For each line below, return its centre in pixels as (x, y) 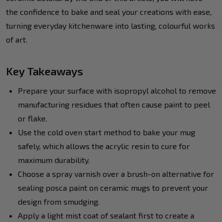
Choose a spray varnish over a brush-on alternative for (116, 174)
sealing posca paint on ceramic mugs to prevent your (113, 188)
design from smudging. (59, 202)
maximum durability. (54, 160)
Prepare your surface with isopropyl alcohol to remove (117, 91)
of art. (17, 40)
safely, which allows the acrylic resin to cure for (104, 146)
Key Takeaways (45, 71)
